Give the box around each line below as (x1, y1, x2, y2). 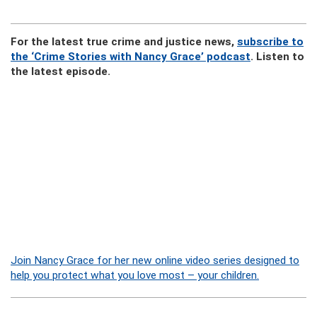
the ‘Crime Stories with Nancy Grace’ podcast (11, 50, 250, 63)
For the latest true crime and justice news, (11, 35, 237, 48)
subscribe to (237, 35, 304, 48)
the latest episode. (11, 65, 110, 78)
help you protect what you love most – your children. (11, 269, 259, 282)
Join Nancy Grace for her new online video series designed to (11, 254, 299, 267)
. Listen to (250, 50, 304, 63)
